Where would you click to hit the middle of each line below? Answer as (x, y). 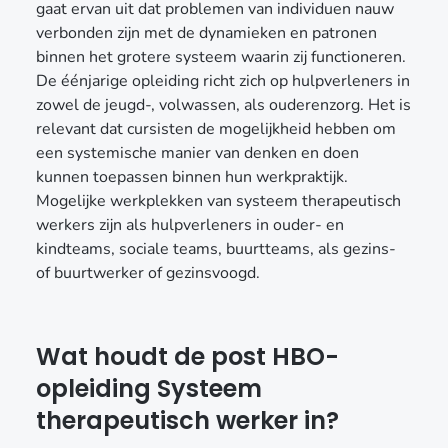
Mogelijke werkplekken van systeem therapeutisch (218, 200)
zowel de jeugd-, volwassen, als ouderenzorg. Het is (223, 104)
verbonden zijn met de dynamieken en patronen (206, 32)
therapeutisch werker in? (187, 420)
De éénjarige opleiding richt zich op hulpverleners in (223, 80)
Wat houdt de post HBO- (187, 356)
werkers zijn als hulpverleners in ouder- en (190, 224)
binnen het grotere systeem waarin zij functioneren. (221, 56)
